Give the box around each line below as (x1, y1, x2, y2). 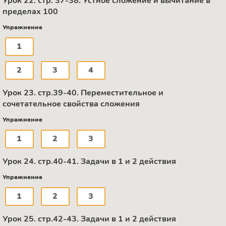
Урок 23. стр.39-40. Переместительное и (3, 87, 163, 98)
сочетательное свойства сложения (3, 98, 140, 109)
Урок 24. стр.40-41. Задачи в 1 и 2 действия (3, 155, 176, 167)
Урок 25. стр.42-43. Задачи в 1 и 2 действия (3, 213, 176, 224)
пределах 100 (3, 6, 58, 17)
